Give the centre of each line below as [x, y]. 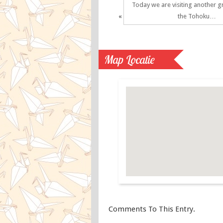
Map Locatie [129, 59]
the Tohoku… [197, 16]
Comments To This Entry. [152, 209]
